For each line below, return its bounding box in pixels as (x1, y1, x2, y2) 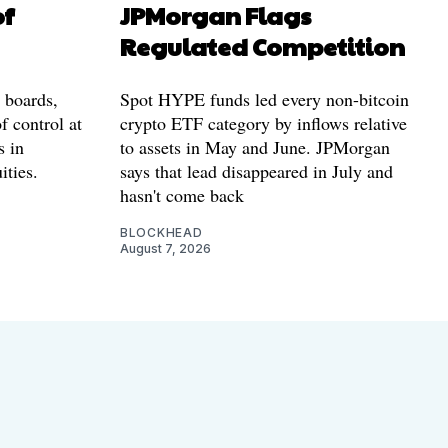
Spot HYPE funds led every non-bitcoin (120, 86, 409, 111)
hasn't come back (120, 182, 244, 207)
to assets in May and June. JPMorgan (120, 134, 390, 159)
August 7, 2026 (120, 240, 211, 256)
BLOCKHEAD (120, 224, 203, 240)
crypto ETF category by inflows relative (120, 110, 407, 135)
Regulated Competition (120, 28, 405, 63)
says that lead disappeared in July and (120, 158, 393, 183)
